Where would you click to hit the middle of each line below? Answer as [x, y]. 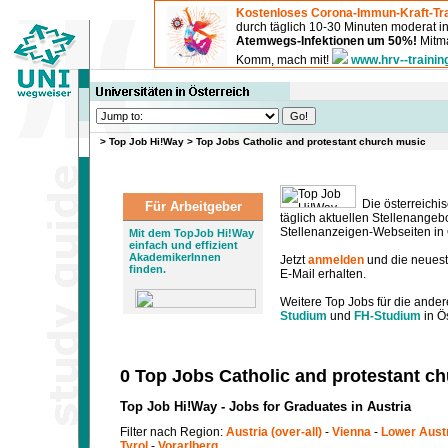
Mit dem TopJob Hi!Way [191, 233]
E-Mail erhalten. [323, 274]
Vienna [351, 431]
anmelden [336, 260]
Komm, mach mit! [284, 59]
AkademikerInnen [175, 257]
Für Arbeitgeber [193, 206]
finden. [147, 269]
